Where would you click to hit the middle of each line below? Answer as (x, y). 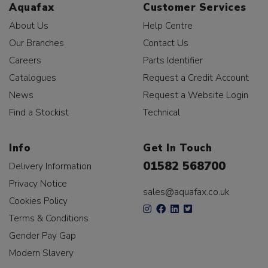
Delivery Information (50, 166)
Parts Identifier (173, 60)
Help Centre (168, 26)
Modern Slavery (41, 253)
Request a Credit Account (196, 78)
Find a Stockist (39, 112)
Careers (25, 60)
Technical (162, 112)
